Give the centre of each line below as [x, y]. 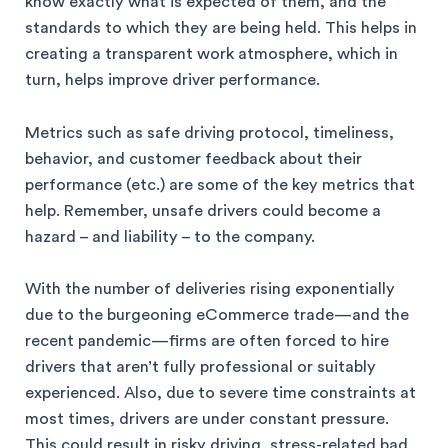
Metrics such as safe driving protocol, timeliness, [209, 132]
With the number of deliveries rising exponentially [210, 288]
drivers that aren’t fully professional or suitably [200, 366]
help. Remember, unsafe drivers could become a [203, 210]
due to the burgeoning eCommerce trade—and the [217, 314]
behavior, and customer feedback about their [193, 158]
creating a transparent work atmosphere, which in [211, 54]
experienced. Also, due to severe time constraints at [220, 392]
